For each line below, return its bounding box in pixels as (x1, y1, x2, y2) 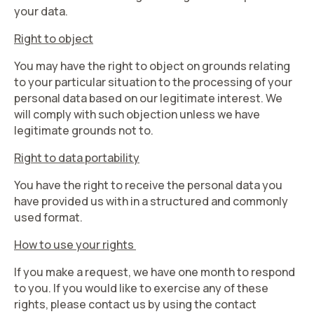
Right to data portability (14, 150, 139, 165)
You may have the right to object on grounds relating (14, 58, 290, 74)
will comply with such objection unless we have (14, 107, 260, 122)
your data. (14, 4, 68, 19)
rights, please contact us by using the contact (14, 296, 257, 312)
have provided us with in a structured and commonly (14, 193, 288, 209)
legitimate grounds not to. (14, 123, 153, 138)
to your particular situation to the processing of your (14, 74, 292, 90)
